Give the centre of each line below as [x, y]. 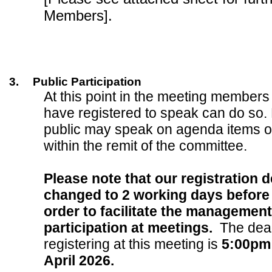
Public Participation [87, 82]
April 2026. [79, 260]
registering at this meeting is [133, 244]
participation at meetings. [130, 228]
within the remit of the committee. [146, 146]
